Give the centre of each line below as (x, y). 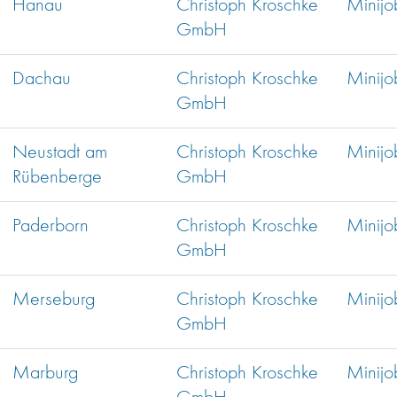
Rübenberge (57, 178)
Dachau (42, 79)
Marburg (45, 374)
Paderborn (51, 226)
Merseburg (54, 300)
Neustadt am (60, 153)
